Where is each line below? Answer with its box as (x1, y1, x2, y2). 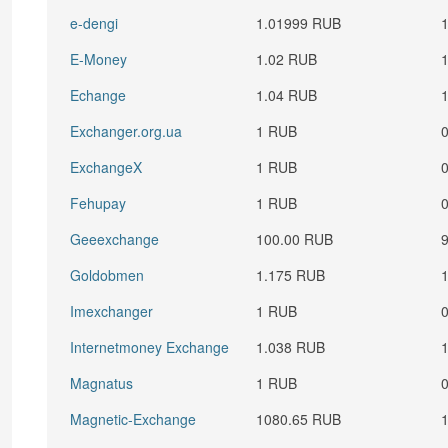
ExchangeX (70, 157, 143, 177)
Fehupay (70, 193, 127, 213)
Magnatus (70, 373, 134, 393)
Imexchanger (70, 301, 154, 321)
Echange (70, 85, 127, 105)
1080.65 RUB (256, 409, 342, 429)
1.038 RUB (256, 337, 326, 357)
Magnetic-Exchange (70, 409, 197, 429)
